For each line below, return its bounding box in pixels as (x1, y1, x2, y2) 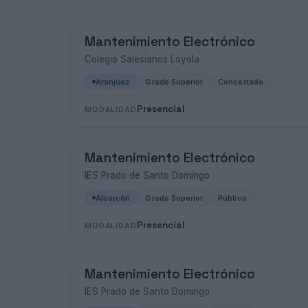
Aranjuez (96, 76, 131, 87)
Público (218, 192, 247, 203)
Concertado (218, 76, 263, 87)
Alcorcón (96, 192, 131, 203)
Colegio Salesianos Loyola (85, 54, 199, 65)
